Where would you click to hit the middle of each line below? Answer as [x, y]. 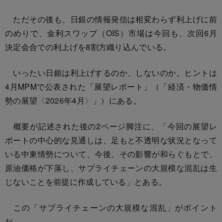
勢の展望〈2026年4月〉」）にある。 [73, 100]
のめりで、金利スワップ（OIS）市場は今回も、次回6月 [111, 33]
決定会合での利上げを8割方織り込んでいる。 [88, 47]
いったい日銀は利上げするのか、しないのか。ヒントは [111, 72]
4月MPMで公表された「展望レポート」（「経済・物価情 [111, 86]
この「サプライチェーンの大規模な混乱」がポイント [111, 207]
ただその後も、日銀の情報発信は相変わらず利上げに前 [111, 19]
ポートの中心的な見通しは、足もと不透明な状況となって [111, 140]
